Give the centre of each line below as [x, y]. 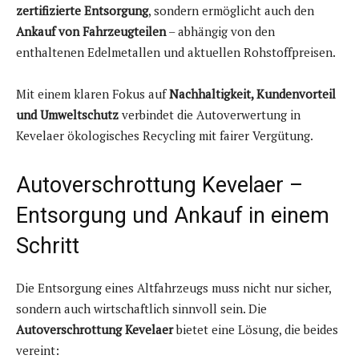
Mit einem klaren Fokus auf [93, 94]
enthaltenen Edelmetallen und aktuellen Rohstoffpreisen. [176, 52]
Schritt [48, 246]
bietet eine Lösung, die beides [256, 330]
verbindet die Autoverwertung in [210, 115]
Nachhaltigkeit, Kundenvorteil [252, 94]
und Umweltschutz [67, 115]
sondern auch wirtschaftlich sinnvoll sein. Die [141, 309]
